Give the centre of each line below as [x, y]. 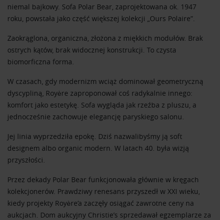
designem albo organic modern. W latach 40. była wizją [98, 148]
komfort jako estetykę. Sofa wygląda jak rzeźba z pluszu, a [102, 105]
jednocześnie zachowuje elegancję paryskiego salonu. [96, 117]
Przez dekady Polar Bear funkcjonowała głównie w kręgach [103, 179]
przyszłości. [26, 160]
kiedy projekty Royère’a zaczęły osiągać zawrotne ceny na [101, 203]
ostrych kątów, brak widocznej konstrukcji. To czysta [92, 50]
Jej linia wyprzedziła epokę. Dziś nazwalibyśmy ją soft [95, 136]
